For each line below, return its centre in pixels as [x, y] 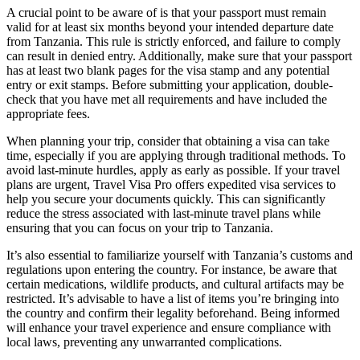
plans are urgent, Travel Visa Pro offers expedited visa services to [171, 185]
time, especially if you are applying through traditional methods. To [176, 156]
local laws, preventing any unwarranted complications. [144, 342]
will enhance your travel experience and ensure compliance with [169, 328]
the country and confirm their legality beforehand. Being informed [173, 313]
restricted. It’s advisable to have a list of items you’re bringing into [173, 299]
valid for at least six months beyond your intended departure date [170, 27]
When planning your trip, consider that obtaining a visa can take [168, 141]
